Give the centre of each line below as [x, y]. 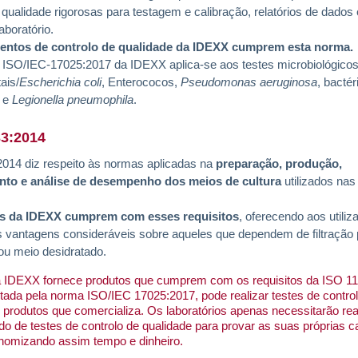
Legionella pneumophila [73, 99]
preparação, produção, [279, 163]
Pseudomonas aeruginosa [249, 82]
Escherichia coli [60, 82]
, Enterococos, [141, 82]
